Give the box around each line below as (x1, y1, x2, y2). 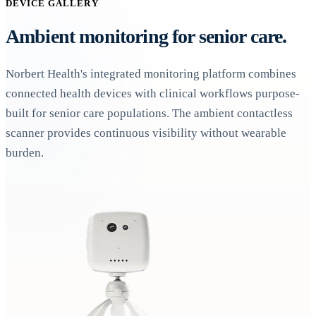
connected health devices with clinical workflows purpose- (6, 86, 300, 100)
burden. (6, 145, 44, 159)
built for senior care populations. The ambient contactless (6, 106, 293, 120)
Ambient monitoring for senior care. (6, 25, 287, 47)
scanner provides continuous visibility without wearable (6, 126, 286, 140)
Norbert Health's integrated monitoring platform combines (6, 66, 296, 80)
